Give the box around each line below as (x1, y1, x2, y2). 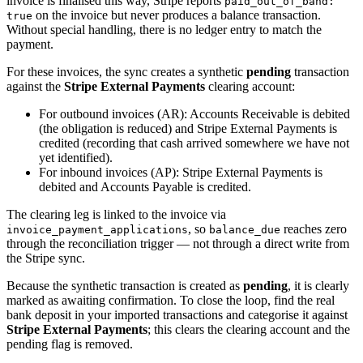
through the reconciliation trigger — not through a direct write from (6, 236, 349, 250)
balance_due (209, 223, 280, 236)
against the (6, 79, 64, 93)
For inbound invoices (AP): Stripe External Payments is (39, 164, 322, 179)
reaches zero (280, 221, 347, 236)
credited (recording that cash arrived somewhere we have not (39, 135, 349, 150)
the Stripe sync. (6, 250, 85, 265)
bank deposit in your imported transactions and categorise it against (6, 307, 348, 322)
